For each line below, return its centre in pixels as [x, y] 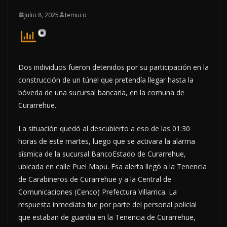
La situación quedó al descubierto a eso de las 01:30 [104, 128]
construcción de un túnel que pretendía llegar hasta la [106, 80]
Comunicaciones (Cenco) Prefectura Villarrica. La [98, 192]
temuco [76, 15]
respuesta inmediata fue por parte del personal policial [107, 204]
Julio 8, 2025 [42, 15]
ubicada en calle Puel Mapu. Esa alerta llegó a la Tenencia [112, 166]
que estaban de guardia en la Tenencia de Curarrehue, [107, 217]
